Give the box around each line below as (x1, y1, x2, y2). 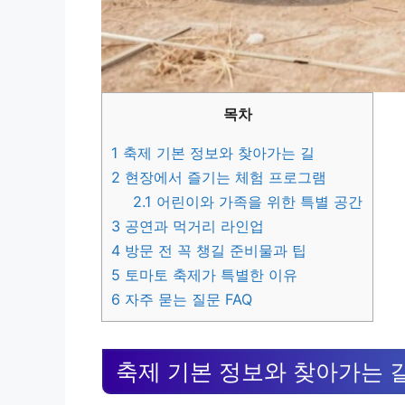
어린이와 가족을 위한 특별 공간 (152, 193, 363, 212)
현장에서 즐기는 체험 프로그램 (120, 168, 326, 187)
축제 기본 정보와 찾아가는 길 (118, 144, 315, 163)
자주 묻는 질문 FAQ (120, 290, 252, 309)
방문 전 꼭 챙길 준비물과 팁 (120, 241, 306, 260)
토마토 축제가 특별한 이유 (120, 266, 297, 285)
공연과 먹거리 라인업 (120, 217, 264, 236)
